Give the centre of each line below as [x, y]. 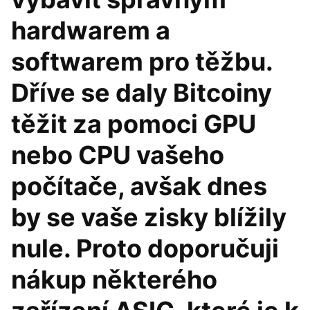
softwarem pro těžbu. [142, 62]
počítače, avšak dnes [139, 186]
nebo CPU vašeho [118, 155]
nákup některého [114, 280]
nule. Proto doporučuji [145, 248]
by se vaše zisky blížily [149, 217]
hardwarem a [91, 30]
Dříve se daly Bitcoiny [142, 93]
